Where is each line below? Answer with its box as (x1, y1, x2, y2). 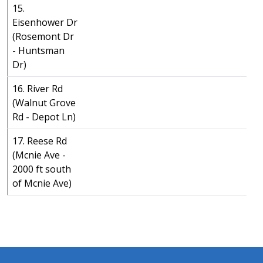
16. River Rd (12, 82, 63, 95)
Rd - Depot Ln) (12, 110, 76, 123)
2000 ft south (12, 163, 71, 176)
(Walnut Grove (12, 96, 76, 109)
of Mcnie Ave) (12, 177, 72, 190)
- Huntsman (12, 44, 65, 57)
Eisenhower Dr (12, 16, 77, 29)
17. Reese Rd (12, 134, 67, 147)
